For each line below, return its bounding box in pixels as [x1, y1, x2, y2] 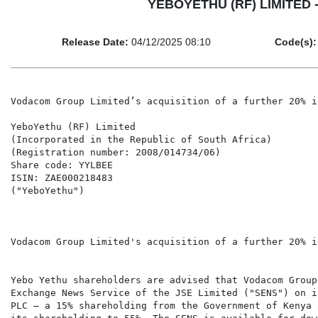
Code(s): [275, 36, 317, 48]
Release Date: [62, 36, 128, 48]
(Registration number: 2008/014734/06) [11, 147, 221, 158]
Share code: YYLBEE [11, 160, 113, 171]
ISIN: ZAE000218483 [11, 172, 113, 184]
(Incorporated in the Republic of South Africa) [11, 134, 272, 146]
